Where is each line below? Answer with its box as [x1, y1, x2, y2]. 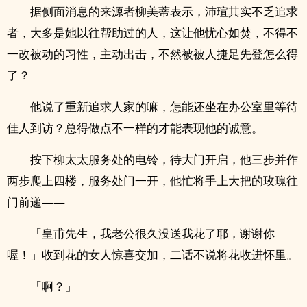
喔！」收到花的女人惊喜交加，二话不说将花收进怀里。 [7, 247, 298, 262]
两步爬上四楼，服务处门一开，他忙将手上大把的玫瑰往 [7, 173, 298, 188]
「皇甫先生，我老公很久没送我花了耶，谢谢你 [30, 225, 275, 241]
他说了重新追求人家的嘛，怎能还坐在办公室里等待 [30, 99, 298, 114]
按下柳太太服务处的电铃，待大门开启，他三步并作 [30, 151, 298, 167]
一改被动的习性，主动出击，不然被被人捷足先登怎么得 [7, 46, 298, 62]
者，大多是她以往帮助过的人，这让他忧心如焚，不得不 [7, 25, 298, 40]
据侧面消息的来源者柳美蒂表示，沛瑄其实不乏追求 [30, 3, 298, 19]
